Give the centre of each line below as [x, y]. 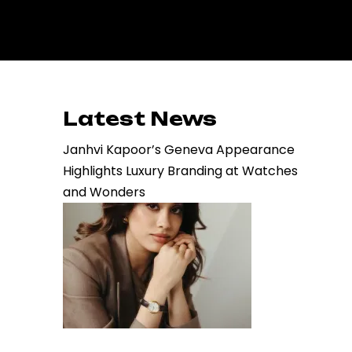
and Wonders [104, 192]
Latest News [140, 119]
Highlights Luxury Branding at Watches [180, 171]
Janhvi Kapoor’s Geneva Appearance [179, 150]
